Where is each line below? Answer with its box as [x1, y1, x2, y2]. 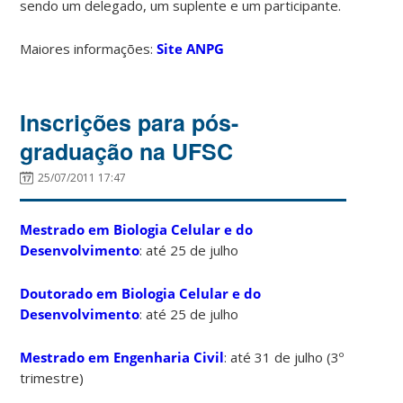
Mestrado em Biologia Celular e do [20, 219, 254, 238]
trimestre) [20, 368, 85, 387]
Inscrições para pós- [20, 105, 239, 139]
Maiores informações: [20, 39, 157, 58]
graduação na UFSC [20, 134, 234, 167]
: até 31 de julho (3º [224, 347, 345, 366]
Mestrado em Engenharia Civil [20, 347, 225, 366]
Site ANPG [157, 39, 225, 58]
